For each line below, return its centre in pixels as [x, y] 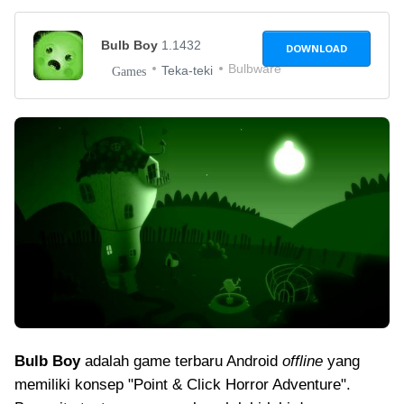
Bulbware [255, 69]
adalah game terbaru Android [181, 361]
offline [303, 361]
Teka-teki [187, 70]
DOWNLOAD [317, 48]
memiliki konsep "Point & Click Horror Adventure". [183, 385]
